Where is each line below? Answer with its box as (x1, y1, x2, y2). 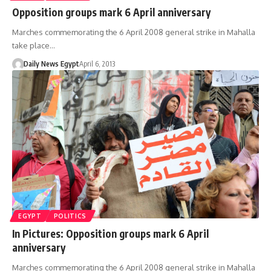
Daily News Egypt (23, 59, 79, 68)
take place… (12, 40, 55, 50)
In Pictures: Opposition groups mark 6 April (12, 226, 209, 240)
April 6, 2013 (79, 59, 115, 68)
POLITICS (53, 212, 87, 220)
